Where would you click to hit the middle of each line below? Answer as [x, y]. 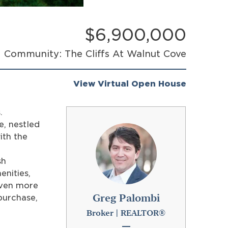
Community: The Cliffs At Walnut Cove [95, 53]
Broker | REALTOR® [126, 213]
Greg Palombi [126, 198]
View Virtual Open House [130, 83]
